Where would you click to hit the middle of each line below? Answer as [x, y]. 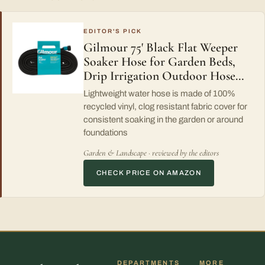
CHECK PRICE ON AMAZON [149, 172]
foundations [106, 132]
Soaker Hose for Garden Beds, [159, 61]
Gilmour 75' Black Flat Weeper [161, 47]
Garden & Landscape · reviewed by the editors [151, 153]
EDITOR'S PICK [113, 31]
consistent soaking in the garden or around [163, 119]
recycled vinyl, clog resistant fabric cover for [165, 106]
